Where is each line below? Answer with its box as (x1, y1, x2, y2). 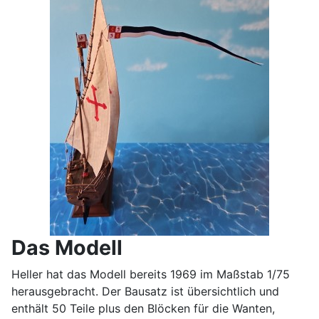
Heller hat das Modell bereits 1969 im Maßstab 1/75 (11, 266, 290, 281)
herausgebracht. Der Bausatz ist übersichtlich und (11, 283, 279, 298)
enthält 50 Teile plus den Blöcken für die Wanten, (11, 300, 275, 315)
